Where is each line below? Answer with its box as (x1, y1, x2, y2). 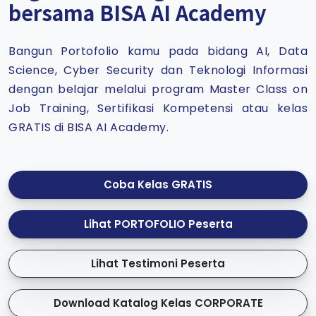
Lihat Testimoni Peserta (121, 256, 225, 272)
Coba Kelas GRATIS (104, 177, 212, 193)
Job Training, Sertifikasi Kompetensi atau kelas (8, 100, 308, 117)
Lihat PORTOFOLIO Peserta (83, 217, 233, 232)
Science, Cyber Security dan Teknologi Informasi (8, 62, 308, 79)
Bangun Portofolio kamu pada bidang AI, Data (8, 43, 308, 60)
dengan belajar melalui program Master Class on (8, 81, 308, 98)
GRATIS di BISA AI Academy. (8, 119, 169, 136)
